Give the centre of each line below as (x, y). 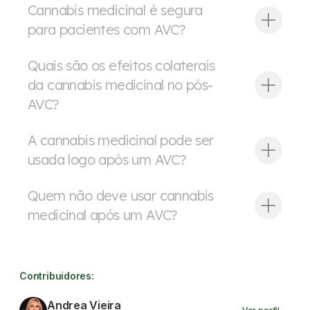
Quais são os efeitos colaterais (121, 65)
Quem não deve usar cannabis (121, 195)
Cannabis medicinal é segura (115, 10)
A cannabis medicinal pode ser (121, 140)
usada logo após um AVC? (107, 159)
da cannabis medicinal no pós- (120, 85)
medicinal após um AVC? (102, 215)
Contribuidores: (57, 276)
